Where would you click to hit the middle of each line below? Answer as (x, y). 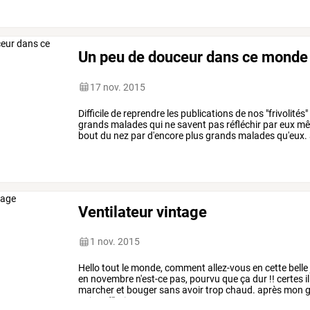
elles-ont (97, 146)
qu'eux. (291, 135)
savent (191, 124)
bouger (141, 290)
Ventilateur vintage (143, 212)
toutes (129, 146)
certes (289, 279)
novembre (111, 279)
